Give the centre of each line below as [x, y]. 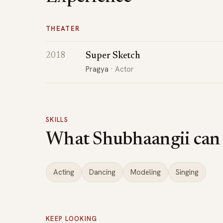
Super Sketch [113, 56]
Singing [187, 172]
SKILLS [57, 119]
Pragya [97, 69]
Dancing [102, 172]
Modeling [146, 172]
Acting [64, 172]
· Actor [121, 69]
